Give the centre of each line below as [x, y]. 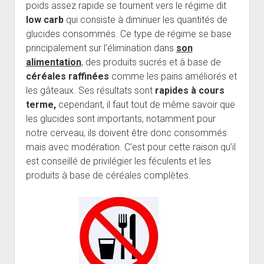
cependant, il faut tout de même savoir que [146, 105]
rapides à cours [189, 91]
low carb [46, 20]
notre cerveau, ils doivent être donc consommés [126, 133]
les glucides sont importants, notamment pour [121, 119]
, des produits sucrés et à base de [151, 62]
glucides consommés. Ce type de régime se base [128, 34]
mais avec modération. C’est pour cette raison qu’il [131, 147]
